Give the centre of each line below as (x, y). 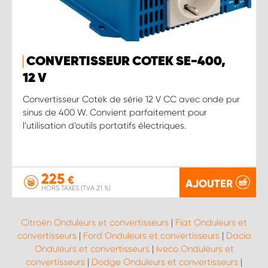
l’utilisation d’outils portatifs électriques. (104, 125)
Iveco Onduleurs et (195, 249)
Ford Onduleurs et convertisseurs (151, 236)
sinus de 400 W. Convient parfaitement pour (115, 112)
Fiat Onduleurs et (211, 223)
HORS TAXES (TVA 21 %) (76, 188)
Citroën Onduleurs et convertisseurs (95, 223)
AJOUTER (209, 183)
